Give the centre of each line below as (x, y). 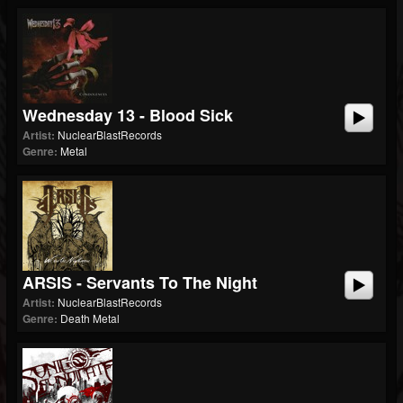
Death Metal (90, 318)
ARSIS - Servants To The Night (140, 282)
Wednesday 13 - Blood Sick (128, 115)
